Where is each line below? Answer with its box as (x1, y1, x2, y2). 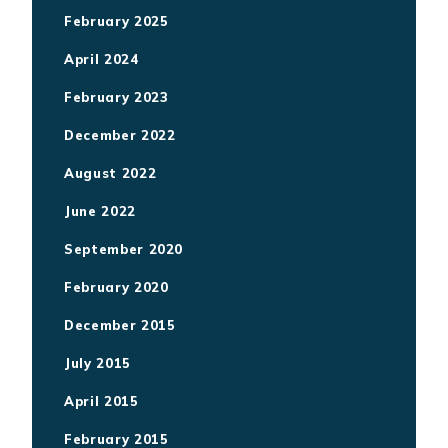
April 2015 (64, 392, 139, 409)
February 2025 (64, 12, 169, 29)
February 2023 (64, 88, 169, 105)
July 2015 (64, 354, 131, 371)
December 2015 (64, 316, 176, 333)
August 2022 (64, 164, 157, 181)
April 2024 (64, 50, 139, 67)
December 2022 (64, 126, 176, 143)
